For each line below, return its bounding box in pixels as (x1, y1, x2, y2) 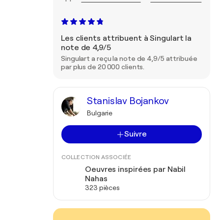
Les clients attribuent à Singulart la (61, 34, 192, 43)
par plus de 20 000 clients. (61, 63, 145, 71)
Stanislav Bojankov (87, 95, 169, 107)
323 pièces (85, 184, 120, 192)
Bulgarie (87, 109, 113, 117)
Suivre (124, 130, 147, 138)
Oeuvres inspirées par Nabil (85, 165, 186, 174)
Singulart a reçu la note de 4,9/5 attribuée (61, 55, 197, 62)
